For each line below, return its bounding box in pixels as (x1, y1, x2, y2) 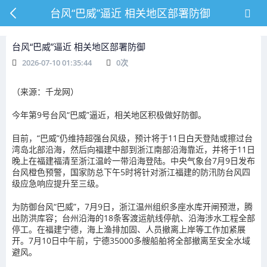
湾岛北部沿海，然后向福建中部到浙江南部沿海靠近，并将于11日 (12, 144, 255, 155)
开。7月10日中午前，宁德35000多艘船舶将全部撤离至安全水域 (12, 235, 250, 246)
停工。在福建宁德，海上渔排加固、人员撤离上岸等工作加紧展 (12, 223, 246, 235)
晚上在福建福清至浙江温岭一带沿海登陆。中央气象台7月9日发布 (12, 155, 255, 166)
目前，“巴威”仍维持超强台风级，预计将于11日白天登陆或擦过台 (12, 132, 253, 144)
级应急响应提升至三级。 (12, 178, 104, 189)
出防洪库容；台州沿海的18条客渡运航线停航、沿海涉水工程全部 (12, 212, 255, 223)
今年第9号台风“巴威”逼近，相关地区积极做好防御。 (12, 109, 206, 120)
